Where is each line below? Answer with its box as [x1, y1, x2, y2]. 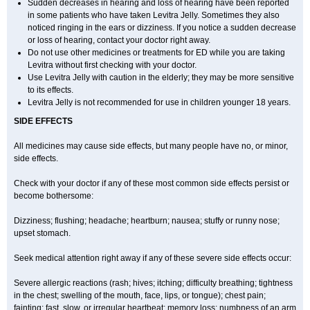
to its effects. [28, 85, 73, 95]
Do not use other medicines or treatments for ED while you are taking [28, 48, 285, 57]
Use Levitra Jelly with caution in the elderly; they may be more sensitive [28, 73, 294, 82]
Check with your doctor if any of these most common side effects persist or [14, 179, 289, 188]
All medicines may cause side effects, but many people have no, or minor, [14, 141, 288, 151]
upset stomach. [14, 228, 71, 238]
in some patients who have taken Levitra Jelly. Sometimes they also [28, 10, 280, 20]
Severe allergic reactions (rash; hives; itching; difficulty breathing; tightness [14, 278, 293, 288]
